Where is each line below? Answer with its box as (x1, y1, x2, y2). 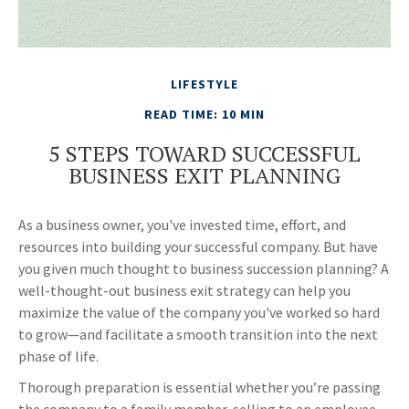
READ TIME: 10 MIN (144, 106, 265, 123)
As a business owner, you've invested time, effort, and (18, 215, 346, 235)
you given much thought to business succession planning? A (18, 259, 389, 278)
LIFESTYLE (171, 76, 238, 93)
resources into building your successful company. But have (18, 237, 378, 257)
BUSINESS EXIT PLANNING (68, 161, 341, 191)
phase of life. (18, 347, 99, 366)
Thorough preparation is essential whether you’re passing (18, 378, 381, 397)
